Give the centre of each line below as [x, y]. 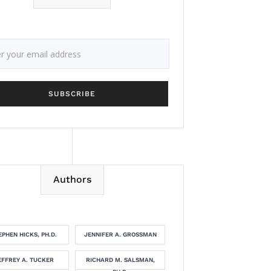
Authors [72, 179]
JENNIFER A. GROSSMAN [120, 234]
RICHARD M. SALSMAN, [120, 260]
